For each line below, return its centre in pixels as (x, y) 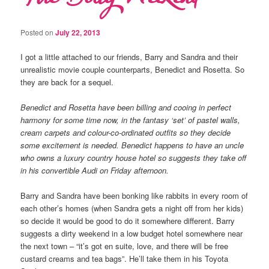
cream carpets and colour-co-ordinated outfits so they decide (126, 132)
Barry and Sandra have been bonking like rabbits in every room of (134, 195)
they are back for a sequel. (67, 82)
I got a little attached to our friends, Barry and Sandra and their (129, 56)
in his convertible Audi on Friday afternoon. (95, 170)
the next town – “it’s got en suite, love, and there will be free (125, 246)
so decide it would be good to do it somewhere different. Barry (128, 220)
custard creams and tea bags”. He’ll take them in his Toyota (125, 258)
